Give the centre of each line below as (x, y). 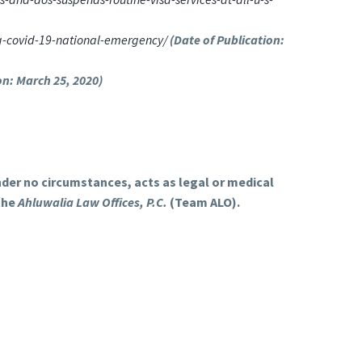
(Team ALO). (203, 202)
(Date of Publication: (226, 39)
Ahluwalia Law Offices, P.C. (92, 202)
